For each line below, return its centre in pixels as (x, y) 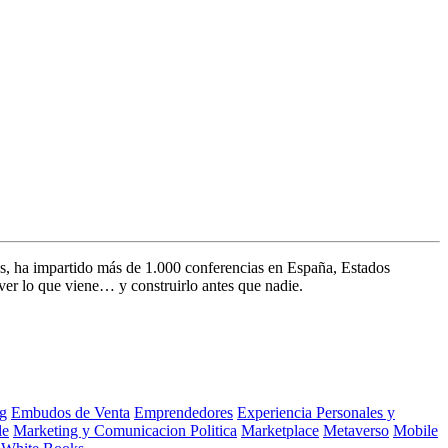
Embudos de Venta (70, 412)
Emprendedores (183, 412)
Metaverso (356, 430)
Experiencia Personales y (316, 412)
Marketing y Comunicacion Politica (125, 430)
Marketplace (280, 430)
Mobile (415, 430)
